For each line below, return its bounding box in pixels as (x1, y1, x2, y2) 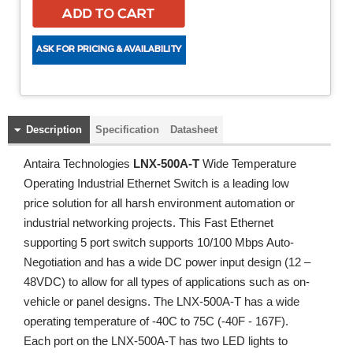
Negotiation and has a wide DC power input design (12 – (24, 255, 310, 269)
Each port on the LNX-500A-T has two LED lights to (24, 334, 288, 347)
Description (26, 124, 82, 136)
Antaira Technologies (24, 157, 133, 170)
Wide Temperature (199, 157, 296, 170)
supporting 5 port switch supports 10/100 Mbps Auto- (24, 236, 294, 249)
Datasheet (170, 124, 217, 136)
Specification (95, 124, 159, 136)
